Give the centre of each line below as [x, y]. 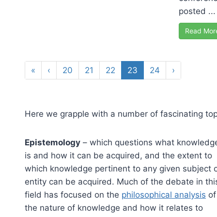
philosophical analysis [164, 195]
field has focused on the [73, 195]
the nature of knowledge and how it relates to [114, 208]
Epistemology [53, 143]
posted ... [197, 11]
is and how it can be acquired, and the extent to [118, 156]
